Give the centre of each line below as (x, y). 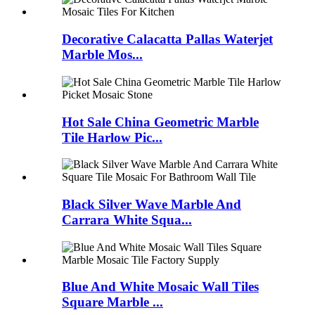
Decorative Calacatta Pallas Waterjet (167, 39)
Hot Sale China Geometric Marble (160, 122)
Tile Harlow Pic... (112, 137)
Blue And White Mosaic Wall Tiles (160, 287)
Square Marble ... (112, 302)
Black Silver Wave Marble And (152, 205)
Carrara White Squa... (127, 220)
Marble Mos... (102, 55)
